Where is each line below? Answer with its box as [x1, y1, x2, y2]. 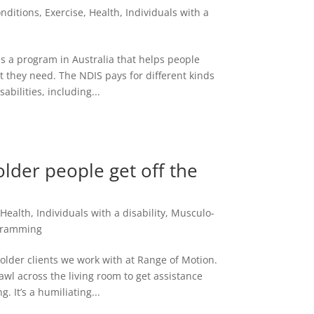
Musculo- [171, 206, 215, 220]
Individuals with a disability [36, 206, 166, 220]
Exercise [45, 5, 84, 19]
